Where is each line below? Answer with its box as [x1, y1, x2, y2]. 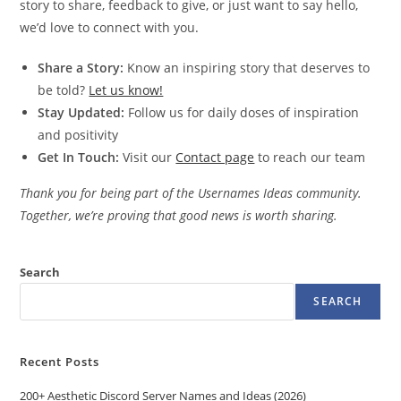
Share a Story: [38, 59, 124, 76]
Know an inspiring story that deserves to [124, 59, 371, 76]
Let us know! [89, 81, 164, 98]
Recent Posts [20, 354, 100, 370]
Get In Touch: [38, 149, 120, 166]
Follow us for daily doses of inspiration [124, 104, 360, 121]
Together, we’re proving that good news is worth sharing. [20, 207, 338, 224]
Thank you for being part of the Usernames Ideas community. [20, 184, 363, 201]
